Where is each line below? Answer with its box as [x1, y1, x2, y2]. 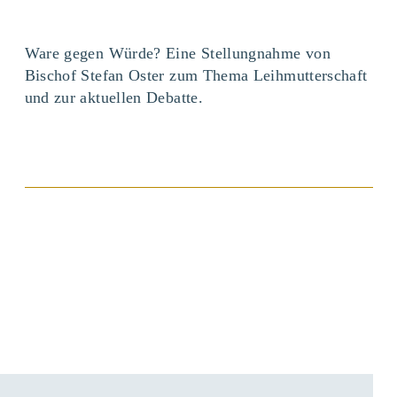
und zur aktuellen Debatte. [24, 88, 203, 106]
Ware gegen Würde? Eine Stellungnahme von [24, 43, 331, 62]
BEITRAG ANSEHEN [136, 206, 261, 219]
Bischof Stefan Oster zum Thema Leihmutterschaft [24, 66, 368, 84]
